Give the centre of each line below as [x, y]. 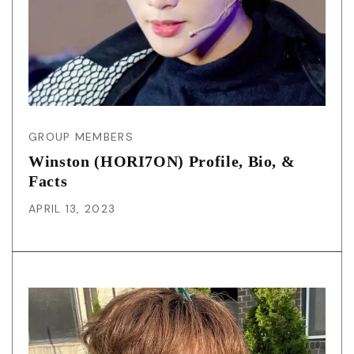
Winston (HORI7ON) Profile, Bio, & [162, 161]
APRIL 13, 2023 [72, 208]
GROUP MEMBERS [81, 136]
